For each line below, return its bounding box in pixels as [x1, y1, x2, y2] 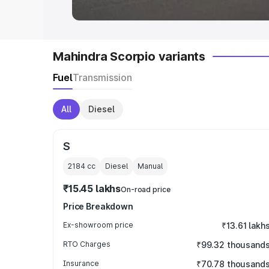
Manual [138, 162, 163, 171]
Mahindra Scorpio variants [53, 49, 205, 64]
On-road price [121, 185, 171, 194]
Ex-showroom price [63, 220, 133, 229]
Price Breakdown [63, 201, 133, 211]
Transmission [73, 71, 132, 83]
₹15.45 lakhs [63, 183, 121, 195]
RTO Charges [63, 240, 110, 249]
